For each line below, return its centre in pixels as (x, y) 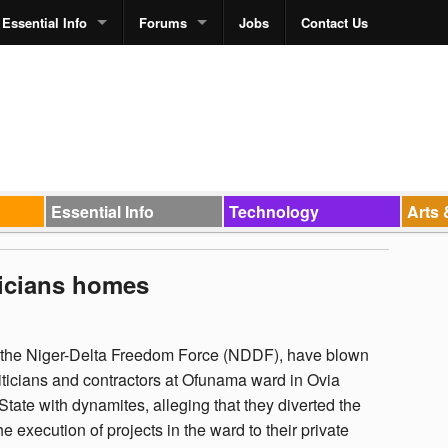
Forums (163, 22)
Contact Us (334, 22)
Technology (273, 211)
